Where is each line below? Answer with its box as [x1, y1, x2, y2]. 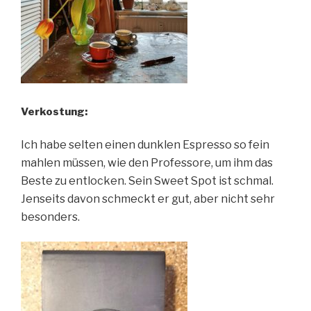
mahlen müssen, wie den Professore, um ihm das [21, 155, 273, 169]
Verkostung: [21, 106, 87, 119]
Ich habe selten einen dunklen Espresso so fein [21, 137, 269, 151]
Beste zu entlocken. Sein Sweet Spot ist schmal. [21, 174, 274, 187]
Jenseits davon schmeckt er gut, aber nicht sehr [21, 192, 275, 205]
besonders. [21, 210, 82, 224]
